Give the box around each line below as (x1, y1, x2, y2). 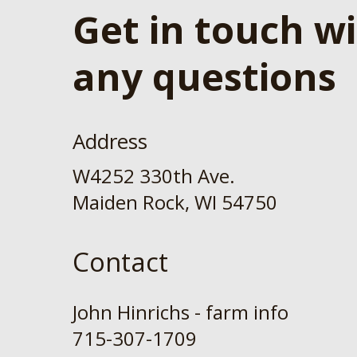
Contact (73, 244, 168, 280)
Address (73, 127, 147, 155)
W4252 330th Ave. (73, 163, 235, 189)
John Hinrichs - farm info (73, 299, 288, 325)
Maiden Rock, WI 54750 (73, 189, 277, 215)
